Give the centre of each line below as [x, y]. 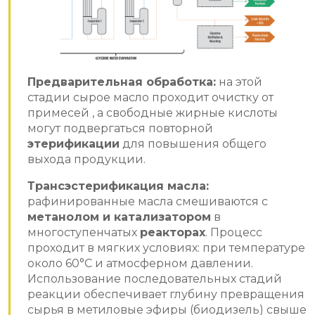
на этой [239, 82]
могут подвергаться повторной [120, 128]
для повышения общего [193, 143]
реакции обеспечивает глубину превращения [166, 294]
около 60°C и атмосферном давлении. [140, 263]
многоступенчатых [84, 232]
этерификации [73, 143]
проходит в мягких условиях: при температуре [166, 247]
